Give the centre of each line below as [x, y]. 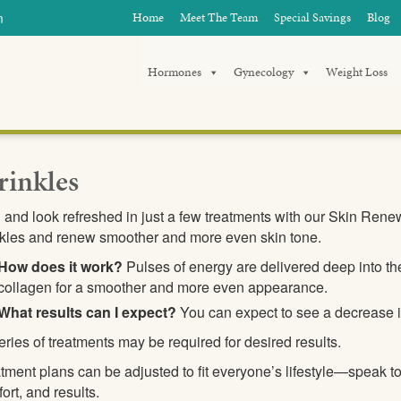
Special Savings [312, 17]
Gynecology [264, 72]
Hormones [175, 72]
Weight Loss [357, 72]
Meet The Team [219, 17]
